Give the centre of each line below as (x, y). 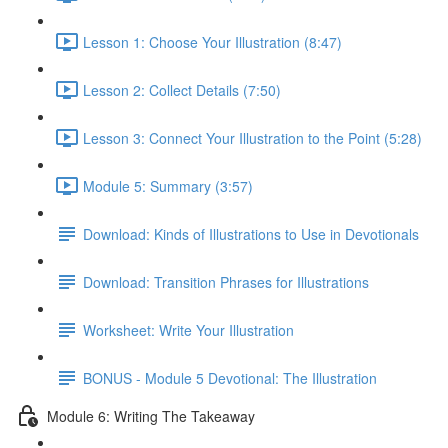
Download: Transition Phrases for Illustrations (226, 281)
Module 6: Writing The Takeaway (151, 415)
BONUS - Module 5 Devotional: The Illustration (230, 377)
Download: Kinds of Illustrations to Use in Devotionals (251, 233)
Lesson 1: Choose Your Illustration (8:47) (212, 41)
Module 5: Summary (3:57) (168, 185)
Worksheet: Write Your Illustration (188, 329)
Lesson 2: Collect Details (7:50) (182, 89)
